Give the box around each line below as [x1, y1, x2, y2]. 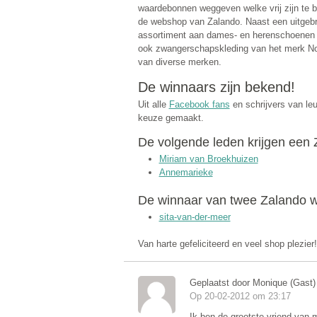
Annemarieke [158, 167, 213, 178]
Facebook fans [168, 98, 230, 110]
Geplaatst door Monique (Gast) [189, 277, 316, 289]
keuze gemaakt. [137, 112, 204, 123]
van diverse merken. [137, 57, 221, 68]
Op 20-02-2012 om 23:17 [189, 291, 291, 302]
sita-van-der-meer [158, 211, 231, 222]
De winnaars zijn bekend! [137, 79, 295, 95]
